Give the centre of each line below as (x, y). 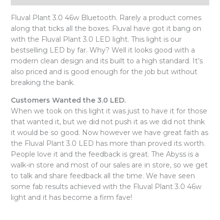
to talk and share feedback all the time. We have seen (103, 176)
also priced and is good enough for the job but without (104, 71)
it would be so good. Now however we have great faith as (109, 132)
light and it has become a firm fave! (71, 197)
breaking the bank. (42, 82)
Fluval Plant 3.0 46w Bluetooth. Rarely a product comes (106, 17)
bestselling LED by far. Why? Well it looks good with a (103, 50)
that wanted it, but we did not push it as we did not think (108, 122)
